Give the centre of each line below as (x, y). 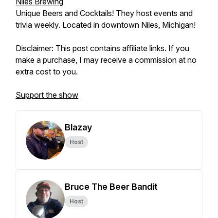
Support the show (47, 95)
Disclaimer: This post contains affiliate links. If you (102, 48)
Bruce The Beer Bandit (111, 187)
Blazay (78, 127)
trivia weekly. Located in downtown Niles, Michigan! (106, 25)
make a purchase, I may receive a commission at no (106, 60)
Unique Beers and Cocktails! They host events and (104, 13)
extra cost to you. (47, 72)
